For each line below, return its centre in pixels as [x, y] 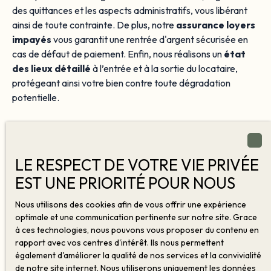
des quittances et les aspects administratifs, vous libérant [130, 10]
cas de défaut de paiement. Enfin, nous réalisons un [118, 54]
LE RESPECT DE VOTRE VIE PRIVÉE [137, 165]
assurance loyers [216, 24]
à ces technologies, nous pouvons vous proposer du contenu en [137, 230]
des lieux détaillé [51, 68]
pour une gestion [205, 141]
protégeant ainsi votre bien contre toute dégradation [121, 83]
